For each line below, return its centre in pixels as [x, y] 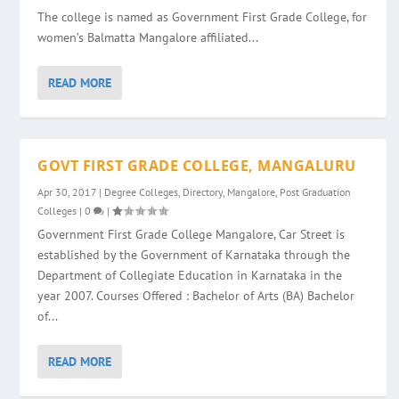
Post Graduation [316, 191]
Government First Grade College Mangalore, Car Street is [191, 234]
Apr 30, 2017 [67, 191]
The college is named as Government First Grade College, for [203, 16]
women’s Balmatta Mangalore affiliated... [148, 37]
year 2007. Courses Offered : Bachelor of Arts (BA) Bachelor [196, 295]
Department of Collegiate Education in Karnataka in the [190, 275]
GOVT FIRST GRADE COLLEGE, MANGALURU [197, 165]
